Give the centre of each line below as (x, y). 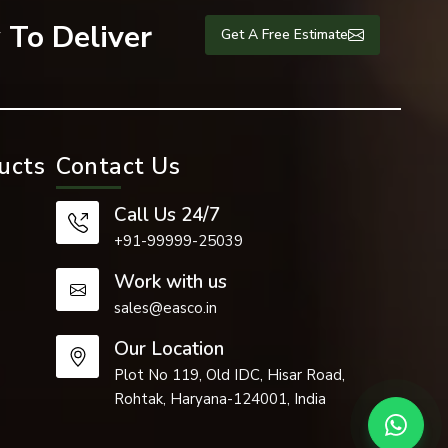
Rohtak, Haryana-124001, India (220, 399)
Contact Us (118, 167)
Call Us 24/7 (167, 215)
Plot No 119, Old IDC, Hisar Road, (230, 375)
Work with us (171, 282)
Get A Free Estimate (284, 35)
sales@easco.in (166, 308)
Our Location (169, 349)
